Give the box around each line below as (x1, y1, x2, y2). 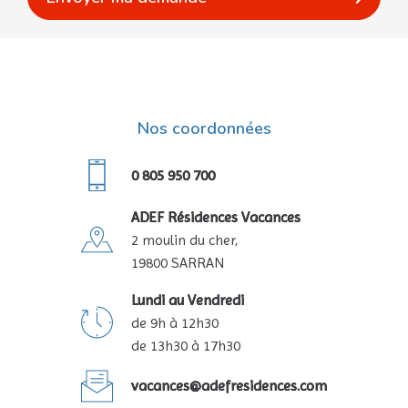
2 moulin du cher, (131, 230, 238, 249)
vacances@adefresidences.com (131, 377, 327, 395)
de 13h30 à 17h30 (131, 336, 240, 354)
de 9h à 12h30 (131, 313, 219, 331)
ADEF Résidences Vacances (131, 208, 301, 226)
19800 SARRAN (131, 253, 224, 271)
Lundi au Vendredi (131, 291, 244, 309)
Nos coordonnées (137, 117, 271, 139)
